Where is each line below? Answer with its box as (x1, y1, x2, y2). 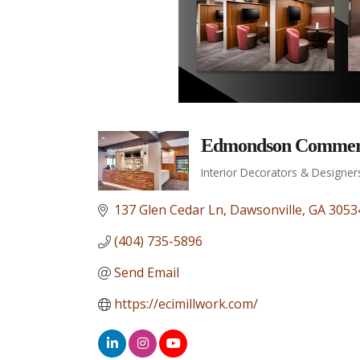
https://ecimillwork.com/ (114, 295, 258, 313)
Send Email (114, 264, 179, 281)
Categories (199, 173, 300, 199)
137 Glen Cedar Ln (114, 201, 223, 219)
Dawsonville (230, 201, 302, 219)
